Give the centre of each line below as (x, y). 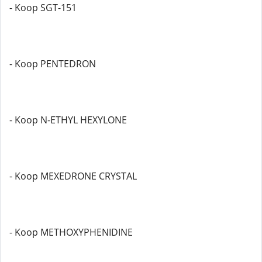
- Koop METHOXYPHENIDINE (71, 232)
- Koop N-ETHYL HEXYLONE (68, 120)
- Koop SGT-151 (43, 8)
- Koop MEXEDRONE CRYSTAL (73, 176)
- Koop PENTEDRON (53, 64)
